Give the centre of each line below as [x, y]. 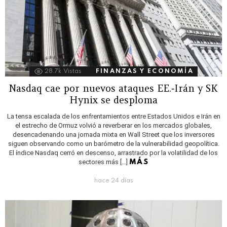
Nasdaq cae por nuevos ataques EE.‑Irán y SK [113, 88]
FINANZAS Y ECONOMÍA [145, 71]
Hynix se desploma [113, 100]
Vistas [73, 71]
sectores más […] [104, 162]
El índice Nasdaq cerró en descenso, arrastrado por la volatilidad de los [113, 153]
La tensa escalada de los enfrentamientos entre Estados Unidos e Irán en [113, 116]
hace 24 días [113, 181]
